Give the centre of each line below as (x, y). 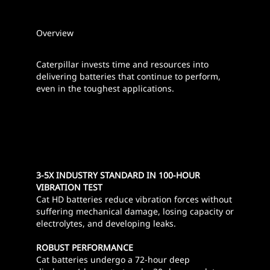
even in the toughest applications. (106, 88)
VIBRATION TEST (69, 187)
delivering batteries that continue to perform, (128, 76)
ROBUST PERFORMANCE (85, 247)
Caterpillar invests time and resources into (122, 64)
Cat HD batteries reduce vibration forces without (134, 199)
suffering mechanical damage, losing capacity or (135, 211)
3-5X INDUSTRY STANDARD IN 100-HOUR (118, 175)
